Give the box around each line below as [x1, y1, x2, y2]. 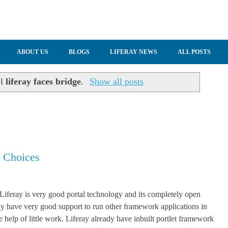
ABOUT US [17, 48, 48, 55]
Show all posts [89, 76, 144, 87]
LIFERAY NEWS [110, 48, 157, 55]
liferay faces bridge [5, 76, 81, 87]
